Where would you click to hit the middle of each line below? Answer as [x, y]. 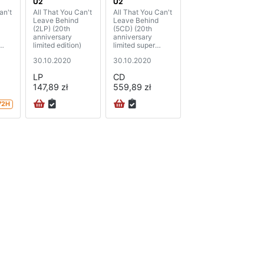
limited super [134, 45]
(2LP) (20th [52, 29]
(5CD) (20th [133, 29]
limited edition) [57, 45]
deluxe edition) [137, 54]
